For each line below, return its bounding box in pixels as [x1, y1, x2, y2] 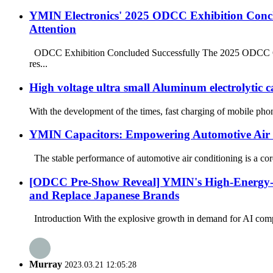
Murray [29, 258, 62, 269]
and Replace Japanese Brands [29, 188, 179, 202]
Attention [29, 23, 76, 36]
